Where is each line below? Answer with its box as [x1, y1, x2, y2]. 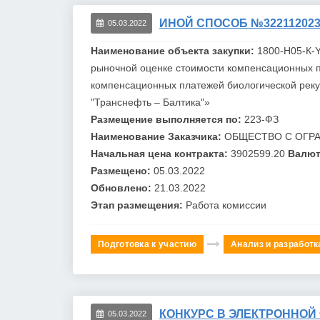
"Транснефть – [91, 96, 163, 108]
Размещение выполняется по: [91, 113, 244, 125]
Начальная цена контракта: [91, 147, 231, 159]
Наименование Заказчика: [91, 130, 224, 142]
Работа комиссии [186, 199, 266, 211]
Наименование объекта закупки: [91, 44, 257, 56]
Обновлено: [91, 181, 154, 194]
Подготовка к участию [98, 239, 196, 249]
